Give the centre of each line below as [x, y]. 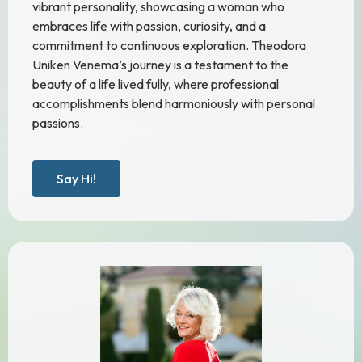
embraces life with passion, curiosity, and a [149, 26]
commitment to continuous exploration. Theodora [169, 46]
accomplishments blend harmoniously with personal [174, 104]
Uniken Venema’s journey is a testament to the [160, 65]
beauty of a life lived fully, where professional [156, 84]
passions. [58, 123]
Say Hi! [76, 179]
